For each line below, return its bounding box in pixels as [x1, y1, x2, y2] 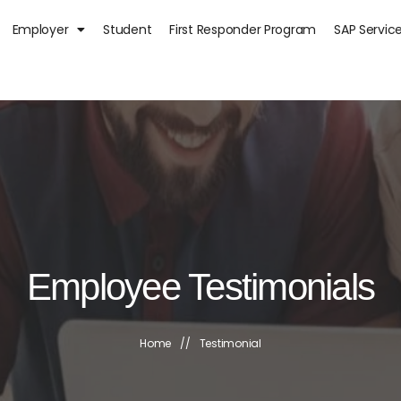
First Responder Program [169, 21, 317, 38]
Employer [12, 21, 69, 38]
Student [103, 21, 152, 38]
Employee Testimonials [26, 266, 375, 308]
